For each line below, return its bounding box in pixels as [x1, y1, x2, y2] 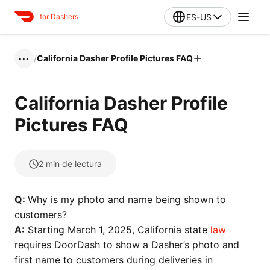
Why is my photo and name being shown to [28, 193, 226, 206]
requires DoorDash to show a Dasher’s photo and [14, 239, 239, 251]
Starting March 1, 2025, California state [25, 224, 210, 236]
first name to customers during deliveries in [14, 254, 213, 266]
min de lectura [46, 159, 102, 169]
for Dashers [40, 12, 78, 21]
